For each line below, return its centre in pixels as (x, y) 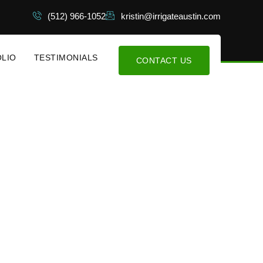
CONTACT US (164, 61)
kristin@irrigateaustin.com (171, 16)
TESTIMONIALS (66, 58)
